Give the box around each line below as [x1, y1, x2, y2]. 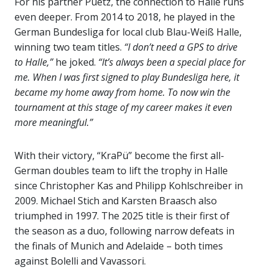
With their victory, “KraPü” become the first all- [14, 149, 224, 163]
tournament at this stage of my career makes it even [14, 101, 232, 115]
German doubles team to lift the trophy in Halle [14, 164, 228, 178]
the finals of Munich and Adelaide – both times [14, 239, 223, 253]
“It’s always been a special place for [98, 55, 245, 69]
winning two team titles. [14, 40, 124, 54]
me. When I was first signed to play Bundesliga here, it [14, 71, 239, 84]
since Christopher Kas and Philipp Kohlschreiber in [14, 179, 243, 193]
